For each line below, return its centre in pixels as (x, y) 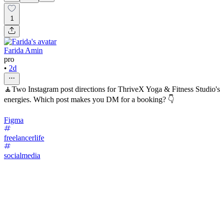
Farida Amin (23, 50)
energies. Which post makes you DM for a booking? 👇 (89, 99)
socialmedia (22, 155)
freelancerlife (24, 137)
